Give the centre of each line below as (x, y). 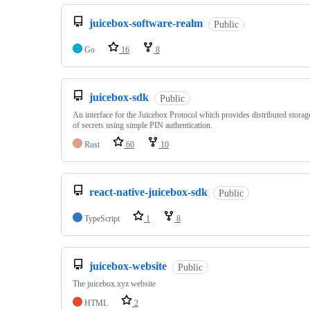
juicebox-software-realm (146, 24)
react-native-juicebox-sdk (148, 192)
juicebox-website (128, 266)
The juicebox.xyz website (114, 284)
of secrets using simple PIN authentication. (143, 126)
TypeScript (102, 219)
